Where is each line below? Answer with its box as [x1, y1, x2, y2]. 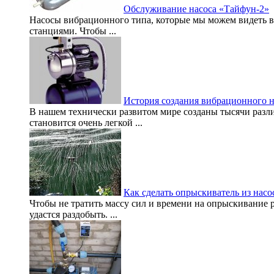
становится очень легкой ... [29, 117, 143, 128]
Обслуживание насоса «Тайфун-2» [124, 4, 269, 15]
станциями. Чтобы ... [29, 26, 116, 37]
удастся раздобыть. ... [29, 209, 117, 220]
